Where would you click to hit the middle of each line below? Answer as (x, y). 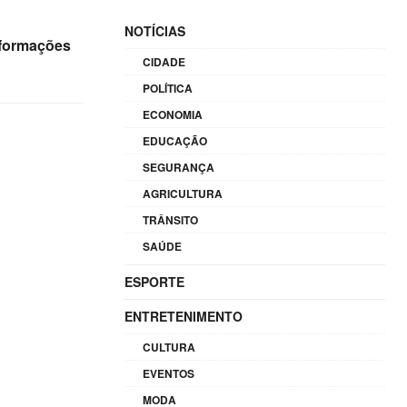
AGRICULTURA (183, 194)
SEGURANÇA (179, 167)
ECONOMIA (173, 114)
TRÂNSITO (171, 220)
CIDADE (164, 62)
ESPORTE (155, 282)
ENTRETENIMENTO (184, 316)
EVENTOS (169, 373)
